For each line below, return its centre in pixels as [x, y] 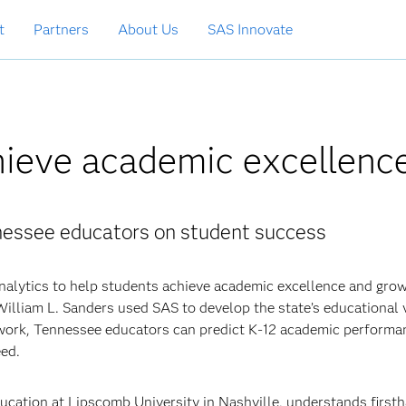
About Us [148, 29]
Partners [61, 29]
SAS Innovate [250, 29]
